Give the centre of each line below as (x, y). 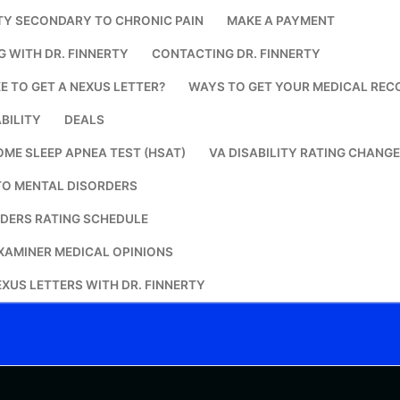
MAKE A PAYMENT (280, 21)
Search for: (256, 41)
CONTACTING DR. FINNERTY (236, 54)
